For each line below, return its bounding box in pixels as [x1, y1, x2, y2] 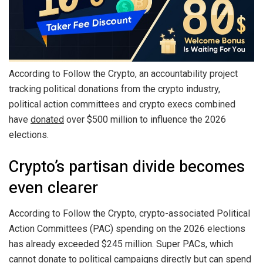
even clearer [9, 176, 98, 200]
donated [31, 113, 64, 125]
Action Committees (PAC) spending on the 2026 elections [9, 223, 245, 235]
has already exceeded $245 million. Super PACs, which [9, 238, 233, 250]
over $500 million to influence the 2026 [64, 113, 226, 125]
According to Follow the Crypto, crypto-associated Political [9, 208, 250, 220]
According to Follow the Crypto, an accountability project [9, 68, 238, 79]
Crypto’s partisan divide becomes [9, 154, 245, 178]
